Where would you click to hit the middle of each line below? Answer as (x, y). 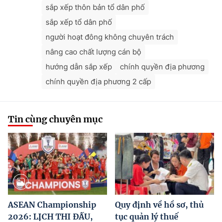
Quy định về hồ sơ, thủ (159, 205)
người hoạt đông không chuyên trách (110, 37)
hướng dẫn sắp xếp (79, 67)
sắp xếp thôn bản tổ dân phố (95, 7)
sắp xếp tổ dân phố (79, 22)
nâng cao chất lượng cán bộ (93, 52)
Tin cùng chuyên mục (55, 119)
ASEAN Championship (52, 205)
